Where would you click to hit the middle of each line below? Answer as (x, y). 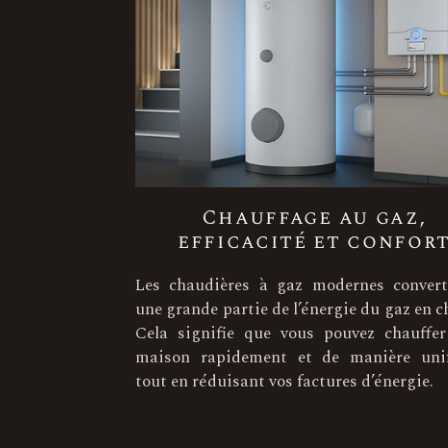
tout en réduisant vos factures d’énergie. (269, 389)
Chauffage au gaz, (300, 219)
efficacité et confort (300, 244)
